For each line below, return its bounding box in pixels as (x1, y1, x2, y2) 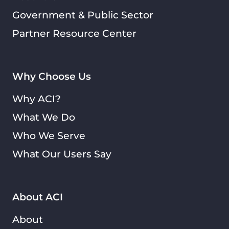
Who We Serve (12, 129, 85, 142)
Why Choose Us (12, 70, 91, 83)
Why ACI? (12, 93, 61, 105)
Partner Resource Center (12, 27, 136, 40)
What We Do (12, 111, 75, 124)
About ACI (12, 191, 63, 203)
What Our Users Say (12, 148, 111, 161)
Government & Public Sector (12, 9, 153, 21)
